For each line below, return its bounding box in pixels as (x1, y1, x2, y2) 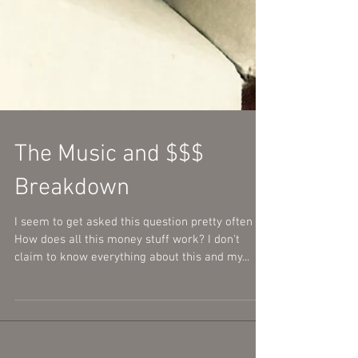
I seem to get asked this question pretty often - (14, 272, 261, 287)
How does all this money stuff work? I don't (14, 290, 240, 304)
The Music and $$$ (14, 197, 204, 227)
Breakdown (14, 231, 129, 261)
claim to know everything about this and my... (14, 308, 249, 322)
